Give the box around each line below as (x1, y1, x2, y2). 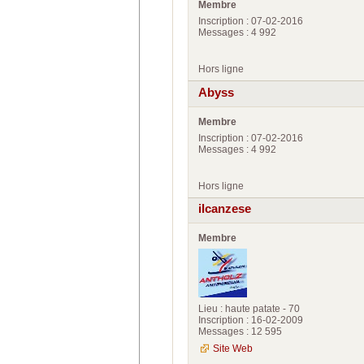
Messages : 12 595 (198, 326, 282, 338)
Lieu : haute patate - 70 (198, 303, 300, 315)
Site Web (213, 343, 253, 355)
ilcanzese (198, 202, 251, 216)
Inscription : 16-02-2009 (198, 314, 303, 327)
